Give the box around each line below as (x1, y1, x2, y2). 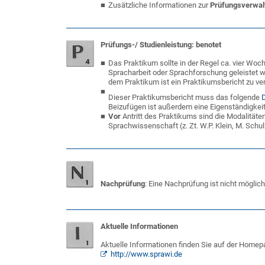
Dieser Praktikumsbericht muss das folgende (108, 93, 261, 102)
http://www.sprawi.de (110, 250, 182, 258)
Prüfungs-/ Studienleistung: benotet (101, 40, 221, 49)
